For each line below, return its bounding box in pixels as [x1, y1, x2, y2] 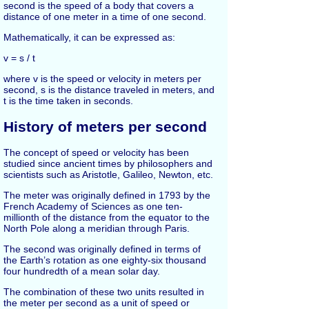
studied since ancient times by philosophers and [3, 158, 212, 170]
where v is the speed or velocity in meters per [3, 73, 201, 85]
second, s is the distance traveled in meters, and [3, 84, 215, 96]
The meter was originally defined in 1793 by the [3, 190, 210, 201]
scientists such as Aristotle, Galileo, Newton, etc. [3, 169, 213, 181]
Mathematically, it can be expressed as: [3, 32, 175, 43]
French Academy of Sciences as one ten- [3, 201, 183, 212]
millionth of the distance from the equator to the [3, 212, 210, 223]
